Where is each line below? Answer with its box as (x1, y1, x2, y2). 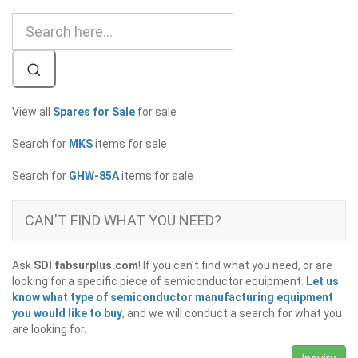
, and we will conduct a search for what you (122, 307, 342, 320)
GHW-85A (69, 169, 119, 183)
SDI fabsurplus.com (34, 259, 138, 272)
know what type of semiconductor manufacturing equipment (12, 291, 333, 304)
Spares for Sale (53, 105, 135, 119)
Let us (306, 275, 339, 288)
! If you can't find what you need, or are (138, 259, 332, 272)
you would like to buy (12, 307, 122, 320)
